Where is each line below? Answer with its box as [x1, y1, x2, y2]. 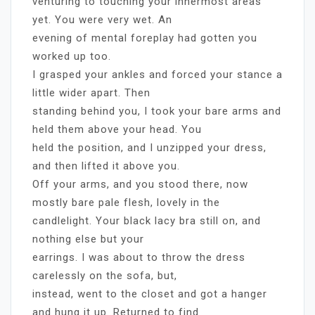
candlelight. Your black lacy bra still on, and [32, 214, 261, 227]
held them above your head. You [32, 122, 202, 136]
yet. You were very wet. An [32, 13, 172, 26]
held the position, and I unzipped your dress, [32, 141, 266, 154]
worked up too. [32, 49, 111, 63]
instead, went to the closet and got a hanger [32, 287, 267, 300]
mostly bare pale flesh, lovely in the [32, 195, 220, 209]
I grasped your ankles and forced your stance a [32, 67, 283, 81]
